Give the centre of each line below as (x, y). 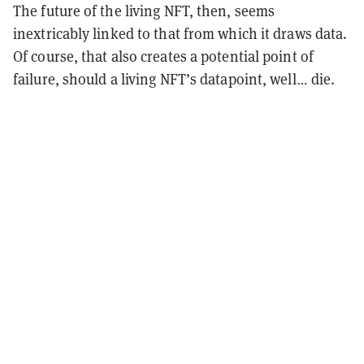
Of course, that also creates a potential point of (163, 56)
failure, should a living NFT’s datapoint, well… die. (174, 78)
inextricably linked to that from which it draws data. (180, 33)
